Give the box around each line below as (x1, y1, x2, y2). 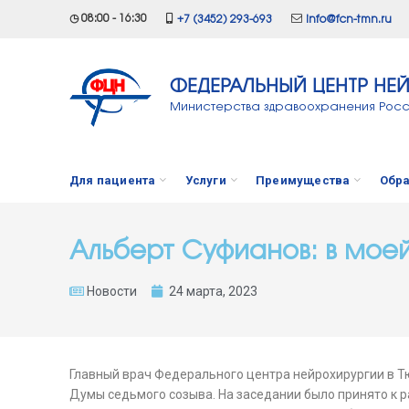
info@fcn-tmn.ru (306, 14, 392, 25)
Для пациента (69, 173, 156, 187)
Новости (87, 284, 137, 299)
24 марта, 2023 (169, 284, 257, 299)
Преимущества (256, 173, 351, 187)
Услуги (184, 173, 226, 187)
